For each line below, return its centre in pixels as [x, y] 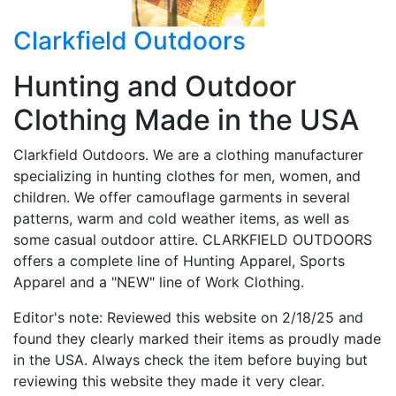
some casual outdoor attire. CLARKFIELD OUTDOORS [193, 239]
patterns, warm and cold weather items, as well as [181, 218]
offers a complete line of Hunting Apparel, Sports [179, 260]
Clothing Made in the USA [186, 119]
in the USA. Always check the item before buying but [190, 359]
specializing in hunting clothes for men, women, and [187, 175]
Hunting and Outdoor [155, 86]
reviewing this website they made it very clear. [169, 381]
